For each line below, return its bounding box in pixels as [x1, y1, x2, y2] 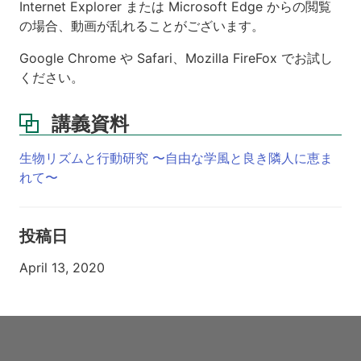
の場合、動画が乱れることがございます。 [19, 17, 264, 34]
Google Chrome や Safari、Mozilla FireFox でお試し [19, 49, 333, 66]
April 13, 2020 [19, 259, 105, 276]
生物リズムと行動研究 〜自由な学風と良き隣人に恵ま [19, 149, 333, 166]
